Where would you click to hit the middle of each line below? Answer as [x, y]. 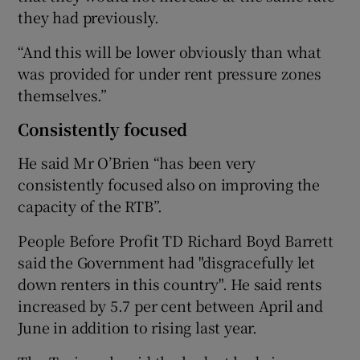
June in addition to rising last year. [138, 327]
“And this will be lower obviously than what [170, 51]
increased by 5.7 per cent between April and [170, 305]
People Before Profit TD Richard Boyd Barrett [176, 240]
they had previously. [88, 16]
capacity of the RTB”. [90, 205]
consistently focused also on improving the [169, 184]
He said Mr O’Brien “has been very [137, 162]
